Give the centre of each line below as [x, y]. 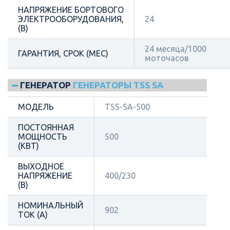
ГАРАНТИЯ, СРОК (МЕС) [63, 53]
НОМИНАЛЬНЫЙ [51, 205]
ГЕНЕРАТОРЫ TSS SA [118, 85]
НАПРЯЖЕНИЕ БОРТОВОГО [71, 10]
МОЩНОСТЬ [43, 137]
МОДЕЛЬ [36, 107]
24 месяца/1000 [176, 49]
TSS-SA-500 [127, 107]
